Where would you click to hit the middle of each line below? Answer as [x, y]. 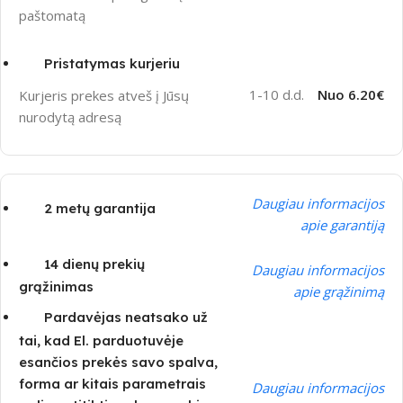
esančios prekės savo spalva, [118, 362]
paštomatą [52, 15]
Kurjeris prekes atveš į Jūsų [104, 96]
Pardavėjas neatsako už [126, 318]
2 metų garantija [100, 209]
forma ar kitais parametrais [112, 383]
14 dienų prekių [94, 264]
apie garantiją [342, 225]
